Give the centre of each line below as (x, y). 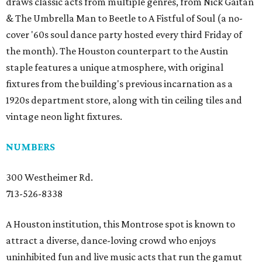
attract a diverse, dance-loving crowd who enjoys (111, 240)
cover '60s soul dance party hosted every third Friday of (124, 35)
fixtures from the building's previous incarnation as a (119, 84)
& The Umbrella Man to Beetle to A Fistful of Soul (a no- (124, 18)
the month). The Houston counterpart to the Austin (117, 51)
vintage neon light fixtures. (64, 116)
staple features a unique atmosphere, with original (115, 67)
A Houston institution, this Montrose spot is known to (120, 224)
